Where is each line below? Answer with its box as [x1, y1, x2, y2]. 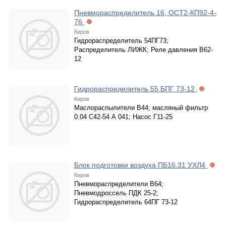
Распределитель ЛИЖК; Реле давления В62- [74, 46, 213, 53]
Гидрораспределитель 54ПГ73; [74, 37, 168, 44]
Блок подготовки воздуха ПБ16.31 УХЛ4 [74, 161, 207, 169]
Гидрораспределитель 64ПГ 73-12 [74, 198, 178, 206]
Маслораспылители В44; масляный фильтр [74, 104, 208, 111]
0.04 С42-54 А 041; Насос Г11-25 [74, 113, 173, 121]
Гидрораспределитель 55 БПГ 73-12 [74, 85, 197, 93]
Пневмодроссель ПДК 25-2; [74, 189, 158, 197]
